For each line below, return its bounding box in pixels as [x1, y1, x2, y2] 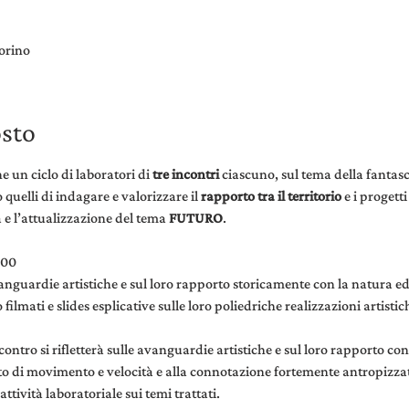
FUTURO [168, 210, 223, 225]
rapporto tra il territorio [197, 188, 344, 204]
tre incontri [152, 166, 219, 182]
